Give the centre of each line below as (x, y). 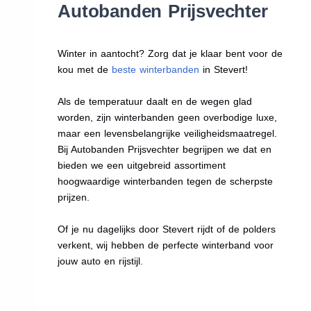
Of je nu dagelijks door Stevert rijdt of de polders (167, 229)
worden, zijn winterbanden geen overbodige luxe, (168, 117)
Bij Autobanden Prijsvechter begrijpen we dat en (165, 149)
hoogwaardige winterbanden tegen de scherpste (166, 181)
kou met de (85, 69)
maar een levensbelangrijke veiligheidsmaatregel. (168, 133)
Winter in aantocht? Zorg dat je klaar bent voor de (170, 53)
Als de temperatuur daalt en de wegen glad (155, 101)
